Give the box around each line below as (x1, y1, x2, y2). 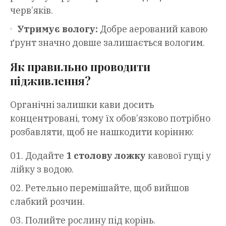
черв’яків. (10, 5, 53, 17)
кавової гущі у (146, 150, 211, 162)
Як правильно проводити (10, 59, 150, 75)
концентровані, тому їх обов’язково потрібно (10, 112, 210, 125)
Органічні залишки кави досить (10, 99, 154, 111)
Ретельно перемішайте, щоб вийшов (25, 182, 189, 194)
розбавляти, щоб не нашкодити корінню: (10, 126, 194, 138)
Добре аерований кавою (98, 23, 207, 35)
